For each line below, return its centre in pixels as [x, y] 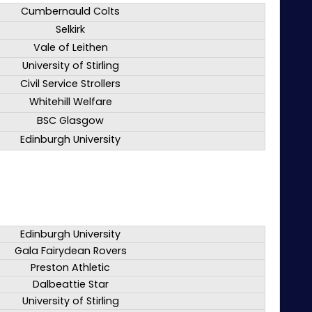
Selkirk [70, 30]
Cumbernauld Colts [70, 11]
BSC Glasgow [70, 121]
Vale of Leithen [70, 48]
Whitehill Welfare [70, 102]
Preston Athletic [70, 268]
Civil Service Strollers [70, 84]
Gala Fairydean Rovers [70, 251]
